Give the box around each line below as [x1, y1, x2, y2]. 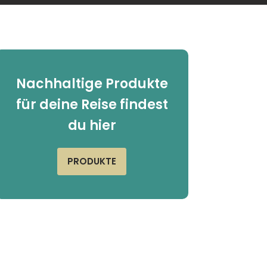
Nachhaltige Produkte [15, 74, 168, 93]
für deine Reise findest [15, 95, 168, 114]
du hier [67, 116, 116, 135]
